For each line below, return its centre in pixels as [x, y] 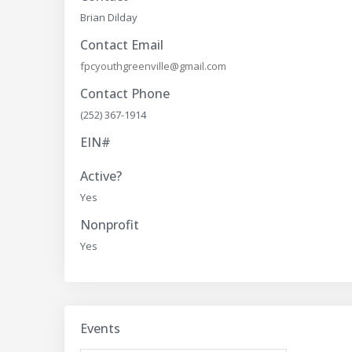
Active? [101, 176]
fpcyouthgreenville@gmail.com [154, 66]
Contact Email [122, 45]
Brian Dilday [109, 17]
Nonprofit [110, 225]
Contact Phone [125, 93]
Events [101, 328]
